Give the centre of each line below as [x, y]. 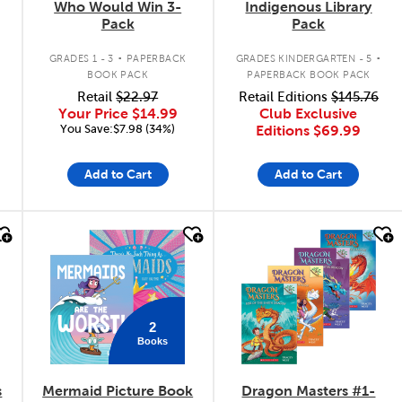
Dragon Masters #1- [309, 390]
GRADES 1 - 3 [81, 58]
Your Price [95, 114]
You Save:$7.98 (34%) [118, 129]
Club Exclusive [309, 114]
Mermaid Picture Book [118, 390]
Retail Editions [284, 97]
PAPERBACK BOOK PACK [309, 74]
